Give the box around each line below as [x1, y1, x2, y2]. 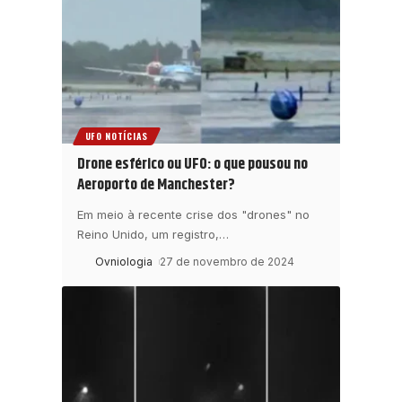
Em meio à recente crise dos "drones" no [77, 207, 310, 223]
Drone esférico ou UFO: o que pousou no [77, 153, 308, 177]
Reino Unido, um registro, [77, 227, 219, 242]
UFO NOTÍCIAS [84, 129, 148, 144]
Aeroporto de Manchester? [77, 173, 235, 197]
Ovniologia [95, 255, 153, 269]
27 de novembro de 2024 [160, 255, 295, 269]
